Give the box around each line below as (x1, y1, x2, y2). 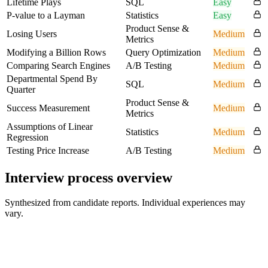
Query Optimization (126, 47, 201, 57)
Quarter (7, 84, 35, 95)
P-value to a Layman (7, 10, 85, 20)
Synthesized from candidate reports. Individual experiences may (5, 197, 245, 208)
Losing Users (7, 28, 57, 39)
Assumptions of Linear (7, 121, 93, 132)
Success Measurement (7, 102, 90, 113)
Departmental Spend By (7, 73, 98, 84)
